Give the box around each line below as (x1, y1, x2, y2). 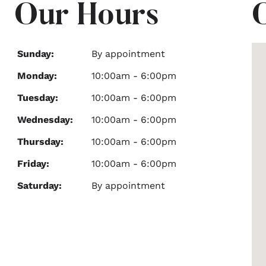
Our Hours (14, 2, 159, 33)
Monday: (17, 70, 57, 81)
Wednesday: (17, 114, 73, 125)
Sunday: (17, 48, 54, 59)
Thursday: (17, 136, 64, 147)
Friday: (17, 158, 49, 169)
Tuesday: (17, 92, 58, 103)
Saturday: (17, 180, 62, 191)
